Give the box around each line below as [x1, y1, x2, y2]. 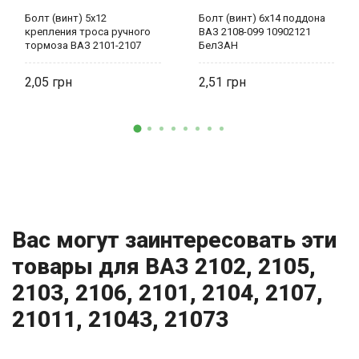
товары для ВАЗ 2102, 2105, [12, 253, 316, 280]
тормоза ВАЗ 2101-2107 [25, 39, 141, 52]
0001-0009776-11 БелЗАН [25, 53, 146, 66]
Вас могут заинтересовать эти [12, 227, 337, 254]
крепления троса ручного [25, 26, 151, 38]
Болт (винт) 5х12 [25, 12, 107, 25]
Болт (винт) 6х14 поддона [198, 12, 325, 25]
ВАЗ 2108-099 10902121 [198, 26, 311, 38]
